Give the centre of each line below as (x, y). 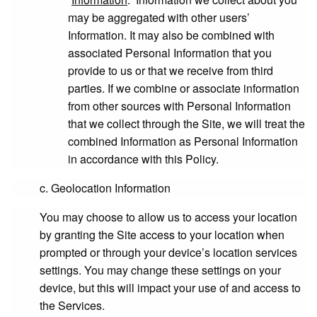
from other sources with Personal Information (179, 106)
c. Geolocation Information (105, 188)
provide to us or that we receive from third (171, 70)
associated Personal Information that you (170, 53)
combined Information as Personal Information (183, 141)
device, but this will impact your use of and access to (170, 288)
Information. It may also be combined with (171, 35)
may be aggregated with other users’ (159, 17)
